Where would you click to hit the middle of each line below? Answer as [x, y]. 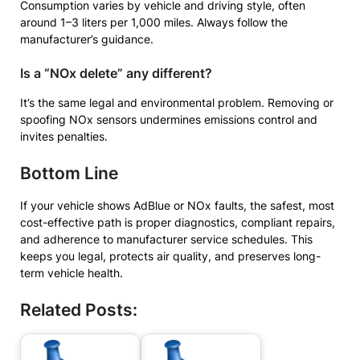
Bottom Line [69, 173]
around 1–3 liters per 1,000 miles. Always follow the [154, 22]
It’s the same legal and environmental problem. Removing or [177, 102]
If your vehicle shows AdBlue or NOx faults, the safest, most [177, 205]
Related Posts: [79, 310]
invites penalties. [64, 136]
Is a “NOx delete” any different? [116, 73]
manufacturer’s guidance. [87, 39]
